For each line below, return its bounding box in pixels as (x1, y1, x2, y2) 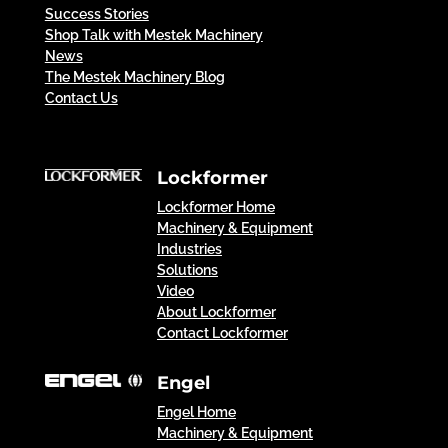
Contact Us (44, 90, 118, 107)
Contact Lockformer (156, 325, 288, 342)
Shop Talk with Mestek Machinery (44, 27, 263, 44)
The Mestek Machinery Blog (44, 69, 225, 86)
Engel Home (156, 404, 236, 421)
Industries (156, 241, 222, 258)
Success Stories (44, 6, 149, 23)
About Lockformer (156, 304, 276, 321)
